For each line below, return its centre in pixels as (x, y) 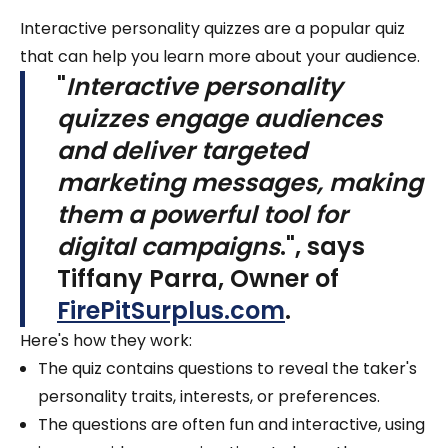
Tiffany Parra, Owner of (198, 279)
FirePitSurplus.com (171, 311)
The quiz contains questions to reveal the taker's (227, 369)
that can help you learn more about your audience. (222, 57)
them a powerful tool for (202, 215)
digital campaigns (168, 247)
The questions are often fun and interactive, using (231, 425)
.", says (322, 247)
